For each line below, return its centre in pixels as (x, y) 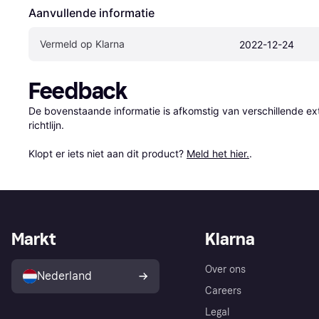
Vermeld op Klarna (82, 44)
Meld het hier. (218, 154)
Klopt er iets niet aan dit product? (108, 154)
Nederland (64, 276)
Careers (223, 291)
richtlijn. (46, 125)
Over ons (225, 269)
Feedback (78, 91)
